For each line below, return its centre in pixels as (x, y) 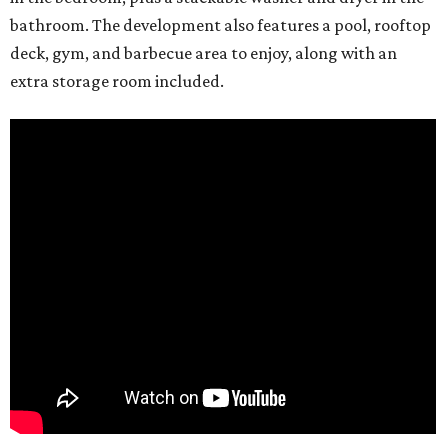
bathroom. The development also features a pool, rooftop (220, 25)
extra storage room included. (117, 81)
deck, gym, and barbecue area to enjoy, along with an (203, 53)
